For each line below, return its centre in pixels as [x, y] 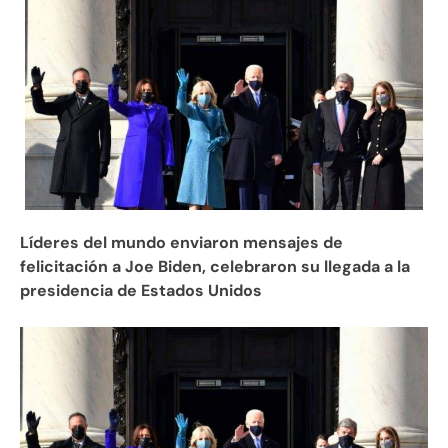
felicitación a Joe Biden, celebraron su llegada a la [215, 266]
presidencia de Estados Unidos [143, 290]
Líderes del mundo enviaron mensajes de [181, 242]
